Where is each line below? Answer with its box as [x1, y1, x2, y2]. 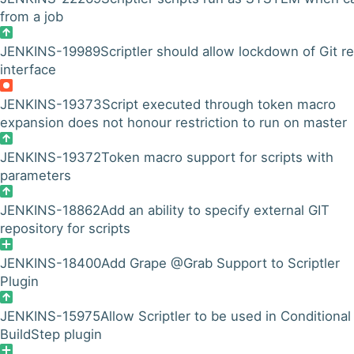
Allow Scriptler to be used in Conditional [100, 308, 351, 324]
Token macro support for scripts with [101, 149, 333, 165]
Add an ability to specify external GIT [100, 202, 330, 218]
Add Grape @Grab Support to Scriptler [101, 255, 340, 271]
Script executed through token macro [102, 96, 336, 112]
